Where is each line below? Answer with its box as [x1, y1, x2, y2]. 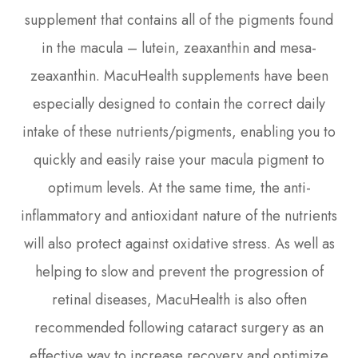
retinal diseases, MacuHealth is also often [51, 289, 307, 311]
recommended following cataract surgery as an [34, 317, 324, 339]
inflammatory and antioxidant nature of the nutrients [21, 205, 337, 227]
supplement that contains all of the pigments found [25, 10, 333, 31]
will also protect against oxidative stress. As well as [23, 233, 335, 255]
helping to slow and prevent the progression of [34, 261, 324, 283]
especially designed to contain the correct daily [33, 93, 325, 115]
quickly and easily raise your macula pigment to [34, 149, 324, 171]
